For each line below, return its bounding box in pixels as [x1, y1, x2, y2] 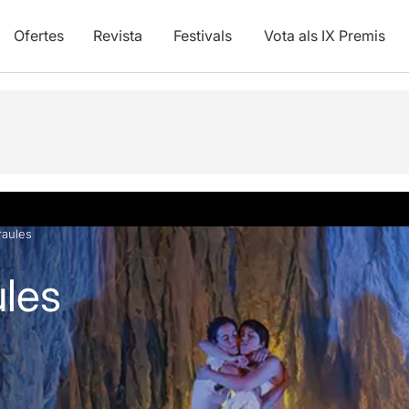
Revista [92, 26, 142, 45]
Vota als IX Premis [263, 26, 385, 45]
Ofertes [13, 26, 64, 45]
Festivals [173, 26, 232, 45]
